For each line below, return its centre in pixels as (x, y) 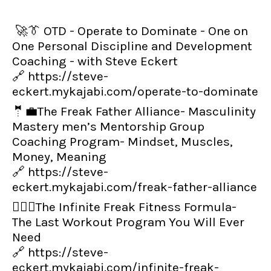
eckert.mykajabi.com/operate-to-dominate (135, 91)
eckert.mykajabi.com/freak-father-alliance (135, 187)
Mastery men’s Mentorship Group (108, 126)
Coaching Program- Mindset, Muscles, (122, 142)
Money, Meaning (59, 157)
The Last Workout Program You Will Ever (128, 222)
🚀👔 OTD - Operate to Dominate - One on (130, 31)
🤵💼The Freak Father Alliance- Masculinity (134, 111)
